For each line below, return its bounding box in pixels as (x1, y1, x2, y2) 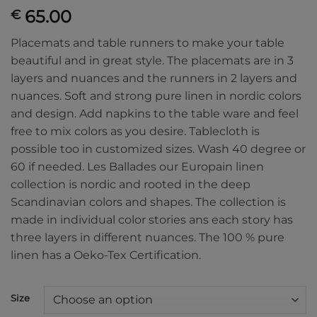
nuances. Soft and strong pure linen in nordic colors (11, 88, 301, 103)
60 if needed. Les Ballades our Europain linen (11, 159, 264, 173)
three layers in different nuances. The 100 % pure (11, 230, 284, 244)
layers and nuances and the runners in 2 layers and (11, 71, 297, 85)
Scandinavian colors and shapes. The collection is (11, 195, 286, 209)
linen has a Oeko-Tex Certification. (11, 248, 201, 262)
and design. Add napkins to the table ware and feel (11, 106, 299, 120)
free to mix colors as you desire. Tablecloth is (11, 124, 260, 138)
